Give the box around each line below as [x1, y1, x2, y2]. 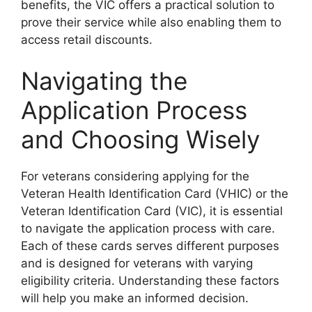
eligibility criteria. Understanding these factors [21, 274, 279, 288]
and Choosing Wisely [21, 125, 260, 154]
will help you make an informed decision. [21, 291, 249, 305]
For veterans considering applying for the [21, 169, 249, 183]
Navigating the [21, 66, 187, 95]
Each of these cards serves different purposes [21, 239, 279, 253]
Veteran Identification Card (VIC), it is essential [21, 204, 283, 218]
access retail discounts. [21, 32, 153, 47]
